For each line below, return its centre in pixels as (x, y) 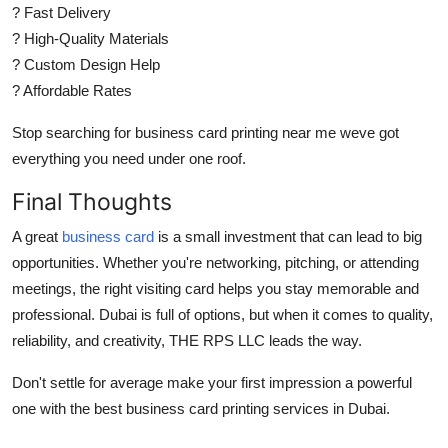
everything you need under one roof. (129, 158)
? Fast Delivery (61, 12)
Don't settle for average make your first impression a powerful (212, 382)
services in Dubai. (329, 408)
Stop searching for (73, 132)
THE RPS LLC (217, 340)
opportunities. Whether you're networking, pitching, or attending (215, 262)
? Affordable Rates (72, 90)
